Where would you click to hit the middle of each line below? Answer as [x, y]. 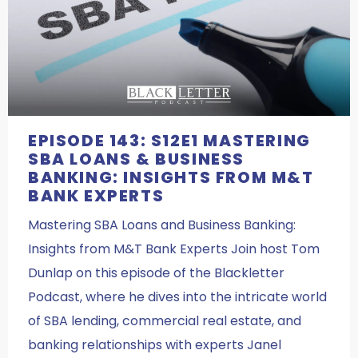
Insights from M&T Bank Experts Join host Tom [174, 249]
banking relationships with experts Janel [155, 345]
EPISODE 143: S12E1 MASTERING [169, 141]
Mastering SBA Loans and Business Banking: [162, 225]
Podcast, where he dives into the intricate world [177, 297]
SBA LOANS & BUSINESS [137, 159]
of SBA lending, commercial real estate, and [165, 321]
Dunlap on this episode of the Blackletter [156, 273]
